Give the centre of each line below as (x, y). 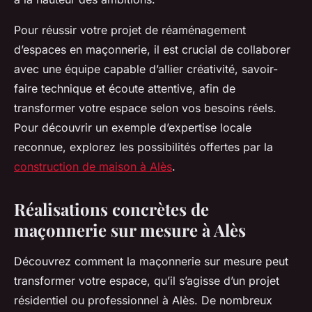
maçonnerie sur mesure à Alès (130, 229)
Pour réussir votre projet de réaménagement (130, 30)
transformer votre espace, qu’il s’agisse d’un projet (147, 280)
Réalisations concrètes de (111, 209)
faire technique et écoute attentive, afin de (125, 88)
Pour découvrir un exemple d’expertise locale (133, 127)
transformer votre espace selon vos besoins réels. (145, 108)
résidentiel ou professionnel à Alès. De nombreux (143, 300)
